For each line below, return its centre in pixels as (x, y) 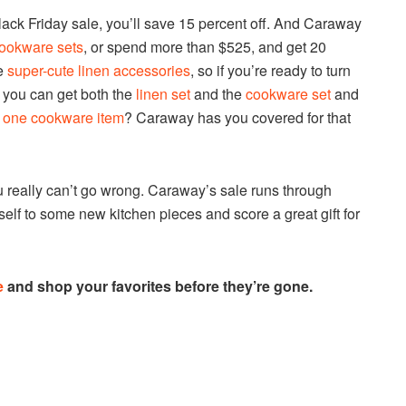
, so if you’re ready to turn (271, 70)
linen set (163, 93)
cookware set (288, 93)
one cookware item (63, 117)
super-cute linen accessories (99, 70)
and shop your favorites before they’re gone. (158, 285)
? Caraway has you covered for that (237, 117)
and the (218, 93)
